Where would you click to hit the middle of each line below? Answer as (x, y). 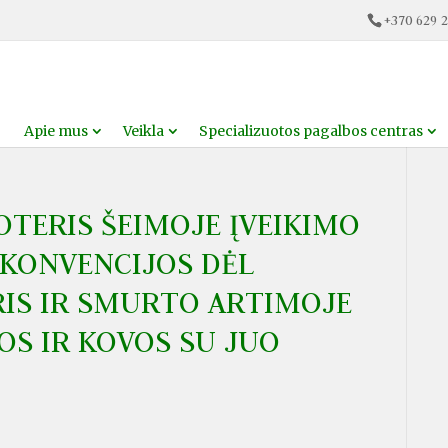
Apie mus (55, 130)
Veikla (143, 130)
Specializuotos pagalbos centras (310, 130)
